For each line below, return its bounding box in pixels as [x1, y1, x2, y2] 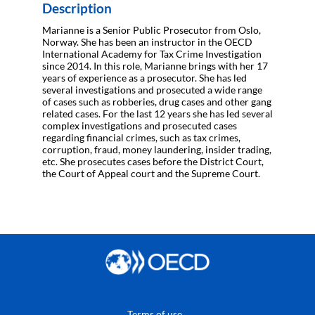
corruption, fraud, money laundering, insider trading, [42, 143, 271, 155]
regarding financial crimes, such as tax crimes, [42, 131, 240, 143]
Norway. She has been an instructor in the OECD [42, 35, 252, 48]
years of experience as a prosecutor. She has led [42, 71, 247, 84]
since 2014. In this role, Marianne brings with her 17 [42, 59, 268, 72]
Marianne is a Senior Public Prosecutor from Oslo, [42, 23, 261, 36]
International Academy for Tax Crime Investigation [42, 47, 262, 60]
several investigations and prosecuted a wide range [42, 83, 262, 96]
